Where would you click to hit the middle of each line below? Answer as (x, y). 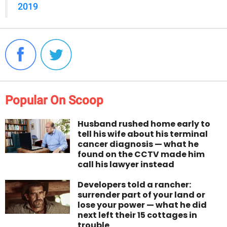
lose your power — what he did (142, 205)
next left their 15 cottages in (138, 215)
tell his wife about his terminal (143, 134)
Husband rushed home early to (144, 124)
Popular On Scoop (54, 100)
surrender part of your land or (142, 195)
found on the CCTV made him (141, 154)
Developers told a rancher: (135, 184)
